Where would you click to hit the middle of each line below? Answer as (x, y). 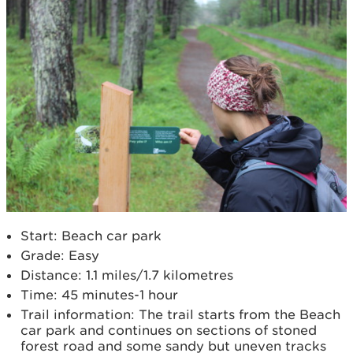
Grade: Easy (60, 256)
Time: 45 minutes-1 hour (99, 295)
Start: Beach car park (91, 236)
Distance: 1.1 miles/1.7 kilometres (127, 275)
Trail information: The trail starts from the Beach (180, 315)
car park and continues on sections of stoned (169, 331)
